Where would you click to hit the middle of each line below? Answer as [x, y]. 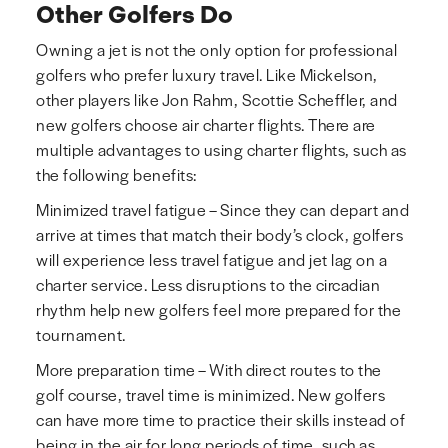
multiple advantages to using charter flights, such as [221, 150]
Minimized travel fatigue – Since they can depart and [222, 210]
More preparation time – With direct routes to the [209, 370]
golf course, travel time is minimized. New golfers [210, 395]
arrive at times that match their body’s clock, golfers [219, 235]
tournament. [81, 335]
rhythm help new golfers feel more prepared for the [218, 310]
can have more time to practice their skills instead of [220, 420]
